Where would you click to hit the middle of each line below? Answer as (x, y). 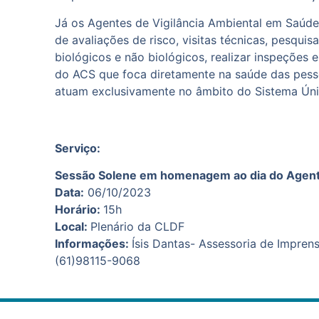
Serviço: (79, 148)
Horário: (79, 209)
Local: (73, 226)
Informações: (93, 243)
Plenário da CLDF (137, 226)
